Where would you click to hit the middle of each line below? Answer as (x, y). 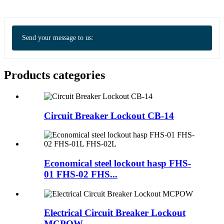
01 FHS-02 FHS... (81, 174)
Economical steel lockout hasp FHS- (117, 163)
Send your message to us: (58, 38)
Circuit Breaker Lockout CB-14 (109, 115)
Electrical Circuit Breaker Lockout (115, 213)
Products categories (54, 75)
